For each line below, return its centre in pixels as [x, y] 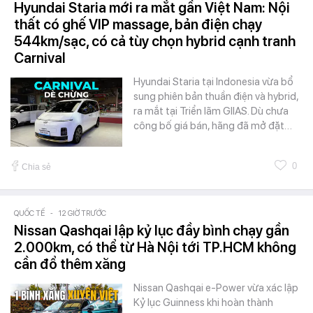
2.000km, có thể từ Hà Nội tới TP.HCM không [155, 248]
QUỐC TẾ [29, 214]
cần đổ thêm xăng [70, 264]
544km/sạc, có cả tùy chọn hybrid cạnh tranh [155, 42]
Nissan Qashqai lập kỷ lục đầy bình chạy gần [152, 231]
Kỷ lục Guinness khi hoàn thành [203, 303]
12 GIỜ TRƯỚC [82, 214]
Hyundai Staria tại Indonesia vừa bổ [213, 82]
